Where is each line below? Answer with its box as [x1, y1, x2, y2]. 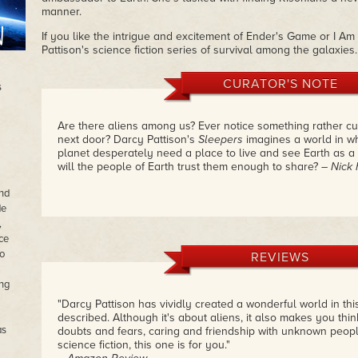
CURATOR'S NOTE [222, 76, 338, 92]
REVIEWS [251, 249, 309, 265]
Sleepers [197, 133, 246, 146]
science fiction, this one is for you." [57, 338, 230, 352]
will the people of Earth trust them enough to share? [57, 160, 321, 173]
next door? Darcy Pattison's [57, 133, 198, 146]
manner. [41, 5, 82, 18]
